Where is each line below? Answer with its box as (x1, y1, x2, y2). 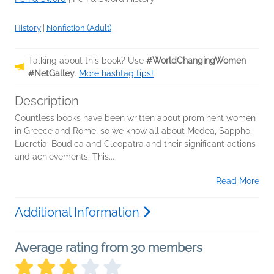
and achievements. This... (15, 151, 114, 161)
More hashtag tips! (79, 68, 154, 78)
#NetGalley (28, 68, 75, 78)
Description (15, 93, 79, 108)
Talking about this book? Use (28, 55, 146, 65)
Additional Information (15, 204, 143, 220)
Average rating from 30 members (15, 240, 202, 255)
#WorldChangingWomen (146, 55, 246, 65)
